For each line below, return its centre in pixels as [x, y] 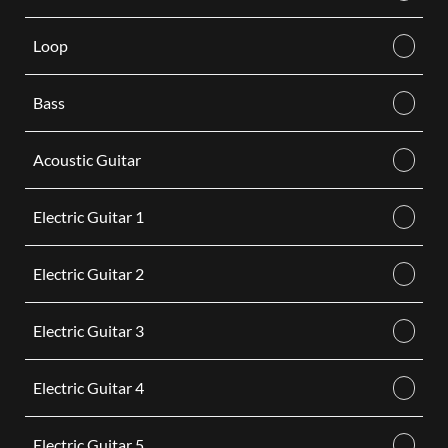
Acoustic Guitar [86, 159]
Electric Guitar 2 [88, 273]
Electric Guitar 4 [88, 387]
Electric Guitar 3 [88, 330]
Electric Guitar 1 [88, 216]
